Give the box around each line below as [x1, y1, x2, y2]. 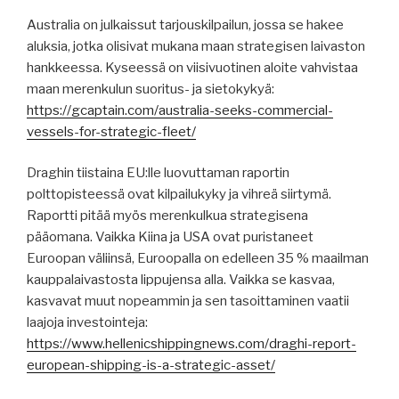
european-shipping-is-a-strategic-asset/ [27, 357, 275, 374]
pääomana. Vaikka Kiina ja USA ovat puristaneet [27, 229, 313, 246]
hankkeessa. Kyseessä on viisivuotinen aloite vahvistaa [27, 59, 358, 76]
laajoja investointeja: [27, 314, 148, 331]
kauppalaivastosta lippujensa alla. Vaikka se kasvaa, [27, 272, 335, 289]
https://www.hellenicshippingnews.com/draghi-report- [27, 336, 356, 353]
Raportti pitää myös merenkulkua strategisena [27, 208, 308, 224]
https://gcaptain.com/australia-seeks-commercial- [27, 102, 333, 118]
